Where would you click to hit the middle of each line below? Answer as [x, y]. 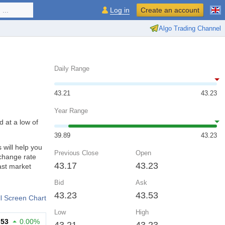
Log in [120, 10]
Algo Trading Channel [190, 28]
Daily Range [72, 69]
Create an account [170, 10]
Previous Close [76, 153]
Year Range [71, 111]
